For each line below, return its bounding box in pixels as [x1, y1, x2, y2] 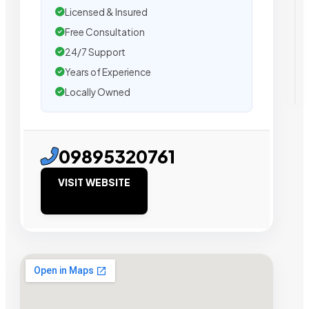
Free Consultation [65, 26, 145, 38]
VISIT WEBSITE [58, 175, 130, 188]
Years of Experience [65, 66, 151, 78]
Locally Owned [65, 86, 130, 98]
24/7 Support [65, 46, 126, 58]
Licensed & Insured [65, 6, 148, 18]
